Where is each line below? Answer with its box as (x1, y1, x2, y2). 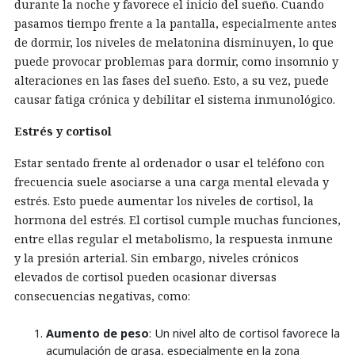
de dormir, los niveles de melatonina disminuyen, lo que (14, 35, 334, 50)
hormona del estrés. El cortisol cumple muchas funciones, (14, 212, 341, 227)
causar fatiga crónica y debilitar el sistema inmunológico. (14, 92, 335, 107)
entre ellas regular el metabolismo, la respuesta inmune (14, 231, 333, 246)
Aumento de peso (46, 326, 149, 341)
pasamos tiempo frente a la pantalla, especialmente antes (14, 16, 337, 31)
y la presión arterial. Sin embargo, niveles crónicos (14, 250, 299, 265)
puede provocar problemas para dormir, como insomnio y (14, 54, 338, 69)
